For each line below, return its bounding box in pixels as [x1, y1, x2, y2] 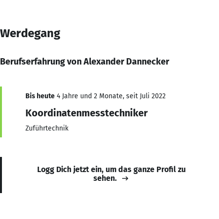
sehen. [93, 173, 117, 183]
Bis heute [25, 91, 55, 100]
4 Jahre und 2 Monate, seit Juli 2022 [55, 91, 166, 100]
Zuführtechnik [25, 124, 68, 132]
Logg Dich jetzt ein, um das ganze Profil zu [37, 164, 186, 174]
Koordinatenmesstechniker [25, 107, 148, 119]
